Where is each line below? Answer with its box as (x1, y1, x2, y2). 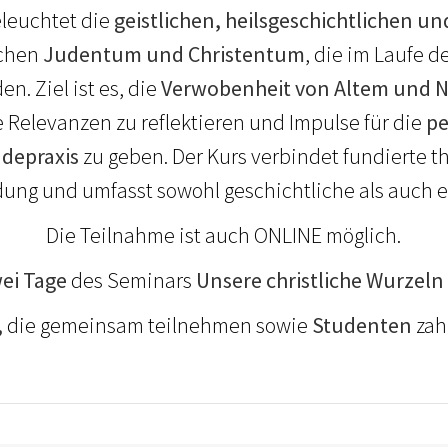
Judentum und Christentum (42, 39, 305, 68)
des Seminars (67, 265, 197, 294)
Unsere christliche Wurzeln (196, 265, 445, 294)
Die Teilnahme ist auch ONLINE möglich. (46, 220, 402, 249)
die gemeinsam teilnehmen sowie (3, 310, 313, 339)
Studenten (312, 310, 413, 339)
